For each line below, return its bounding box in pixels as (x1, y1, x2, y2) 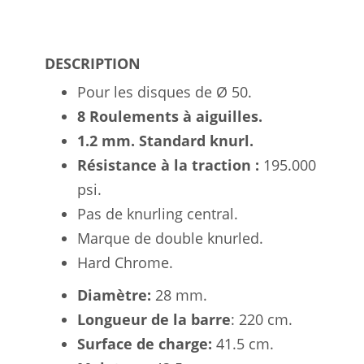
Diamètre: (77, 284, 151, 305)
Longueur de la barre (77, 309, 231, 329)
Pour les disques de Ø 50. (77, 81, 252, 102)
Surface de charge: (77, 333, 212, 353)
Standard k (139, 130, 219, 150)
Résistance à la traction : (77, 154, 259, 175)
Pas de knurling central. (77, 203, 238, 223)
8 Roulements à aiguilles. (77, 106, 262, 126)
